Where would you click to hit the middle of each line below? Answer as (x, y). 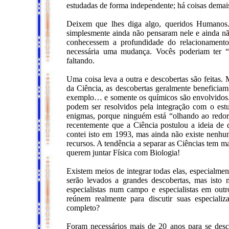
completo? (83, 208)
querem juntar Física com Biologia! (123, 153)
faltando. (81, 61)
